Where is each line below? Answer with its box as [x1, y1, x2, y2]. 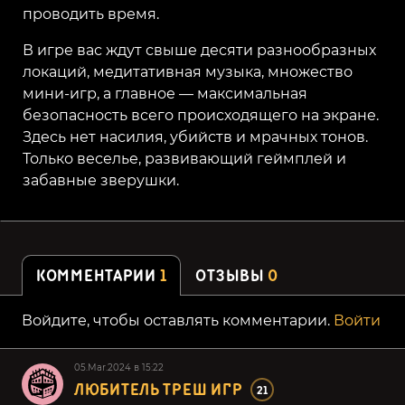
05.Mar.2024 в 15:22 [74, 361, 164, 373]
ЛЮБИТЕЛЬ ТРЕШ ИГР [74, 380, 243, 400]
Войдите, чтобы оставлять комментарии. [22, 311, 334, 329]
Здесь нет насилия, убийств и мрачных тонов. [23, 127, 368, 146]
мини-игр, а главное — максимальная [23, 84, 307, 102]
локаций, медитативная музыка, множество [23, 62, 353, 80]
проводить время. [23, 5, 159, 23]
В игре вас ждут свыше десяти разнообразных [23, 41, 376, 59]
